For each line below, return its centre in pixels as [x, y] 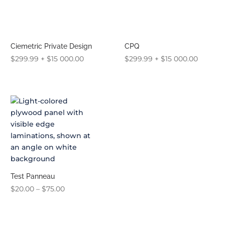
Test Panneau [32, 177]
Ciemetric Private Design [51, 46]
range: [75, 200]
